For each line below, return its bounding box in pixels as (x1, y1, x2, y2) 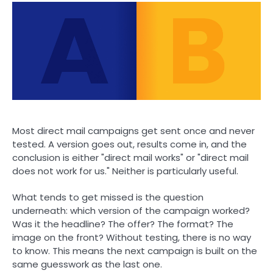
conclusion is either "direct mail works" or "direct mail (12, 151, 249, 165)
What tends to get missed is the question (12, 191, 204, 204)
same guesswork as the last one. (12, 258, 162, 271)
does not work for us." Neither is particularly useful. (12, 165, 238, 178)
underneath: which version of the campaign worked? (12, 204, 250, 218)
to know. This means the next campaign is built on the (12, 244, 257, 258)
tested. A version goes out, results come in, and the (12, 138, 247, 151)
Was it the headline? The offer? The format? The (12, 218, 233, 231)
